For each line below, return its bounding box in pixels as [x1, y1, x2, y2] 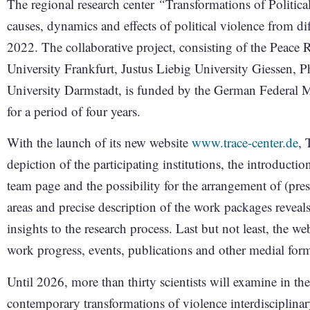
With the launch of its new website [7, 134, 192, 152]
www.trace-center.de [192, 134, 298, 152]
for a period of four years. [7, 102, 140, 120]
